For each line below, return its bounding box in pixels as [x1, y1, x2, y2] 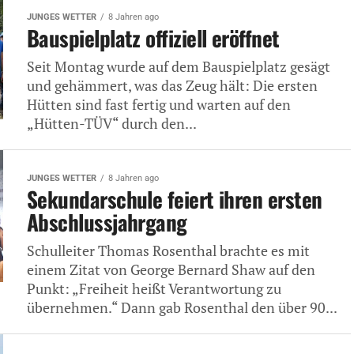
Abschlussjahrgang [27, 206, 187, 238]
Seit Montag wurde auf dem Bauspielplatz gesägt [27, 58, 330, 76]
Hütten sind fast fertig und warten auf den [27, 96, 291, 114]
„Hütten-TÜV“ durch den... [27, 115, 197, 133]
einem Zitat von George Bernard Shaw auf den [27, 261, 315, 279]
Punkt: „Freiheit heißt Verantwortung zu [27, 280, 281, 298]
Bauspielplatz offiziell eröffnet [27, 22, 280, 54]
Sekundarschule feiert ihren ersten [27, 183, 322, 215]
